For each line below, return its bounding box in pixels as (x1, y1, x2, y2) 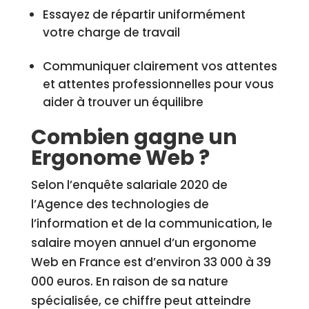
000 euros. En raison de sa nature (30, 273, 228, 290)
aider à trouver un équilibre (42, 94, 203, 110)
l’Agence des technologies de (30, 196, 209, 212)
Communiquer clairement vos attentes (42, 58, 277, 74)
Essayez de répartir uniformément (42, 6, 246, 23)
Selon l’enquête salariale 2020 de (30, 177, 228, 193)
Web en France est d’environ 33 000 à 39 (30, 254, 271, 270)
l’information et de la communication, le (30, 215, 272, 232)
